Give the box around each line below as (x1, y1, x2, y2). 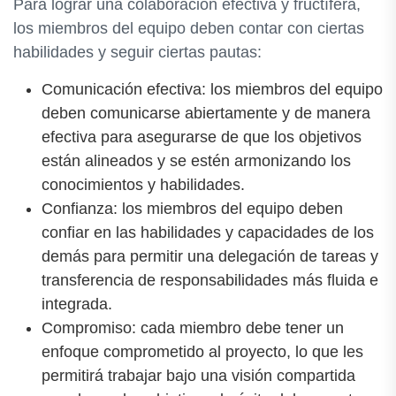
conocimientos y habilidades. (42, 175, 245, 194)
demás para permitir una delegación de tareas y (42, 247, 378, 265)
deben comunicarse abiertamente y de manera (42, 103, 370, 122)
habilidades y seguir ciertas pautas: (13, 42, 262, 61)
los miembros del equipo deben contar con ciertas (13, 19, 364, 37)
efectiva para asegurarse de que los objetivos (42, 127, 362, 146)
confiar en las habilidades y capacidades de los (42, 223, 374, 241)
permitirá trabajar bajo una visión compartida (42, 366, 355, 385)
